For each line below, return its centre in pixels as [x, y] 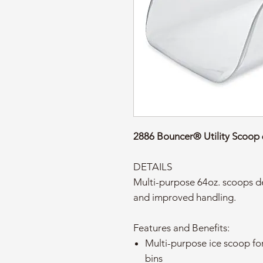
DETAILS [153, 167]
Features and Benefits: [181, 228]
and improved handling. [185, 197]
